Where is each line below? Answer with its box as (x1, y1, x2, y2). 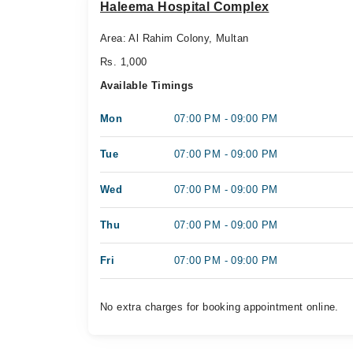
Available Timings (100, 79, 194, 91)
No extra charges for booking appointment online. (100, 300, 339, 313)
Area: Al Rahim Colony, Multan (100, 32, 249, 44)
